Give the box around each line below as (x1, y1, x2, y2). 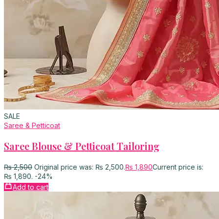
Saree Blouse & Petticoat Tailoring (4, 139, 159, 153)
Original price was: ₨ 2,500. (34, 162, 125, 171)
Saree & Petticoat (4, 121, 60, 130)
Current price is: (153, 162, 203, 171)
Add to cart (13, 182, 48, 191)
